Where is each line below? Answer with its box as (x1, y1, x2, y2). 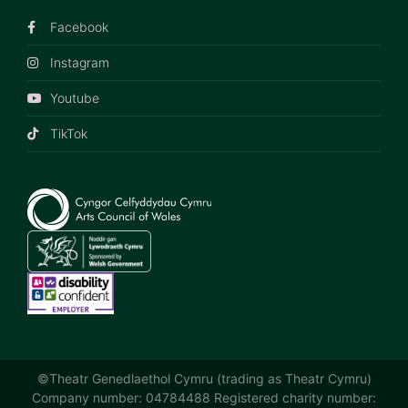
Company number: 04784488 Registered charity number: (32, 390, 376, 406)
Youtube (50, 90, 99, 107)
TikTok (50, 126, 87, 142)
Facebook (50, 19, 108, 36)
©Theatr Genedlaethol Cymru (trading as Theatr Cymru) (36, 371, 372, 387)
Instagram (50, 55, 109, 71)
